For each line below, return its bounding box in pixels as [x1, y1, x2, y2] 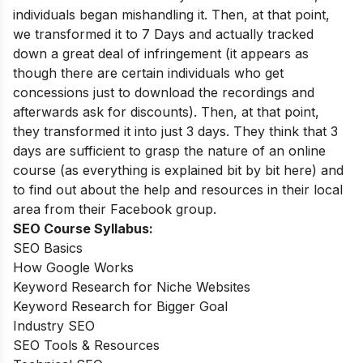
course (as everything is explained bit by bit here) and [13, 161, 344, 178]
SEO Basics [13, 239, 83, 256]
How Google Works [13, 258, 134, 275]
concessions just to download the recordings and [13, 83, 314, 100]
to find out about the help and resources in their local [13, 181, 343, 198]
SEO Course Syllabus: [13, 220, 156, 237]
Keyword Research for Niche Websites [13, 278, 250, 295]
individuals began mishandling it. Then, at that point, [13, 6, 330, 23]
